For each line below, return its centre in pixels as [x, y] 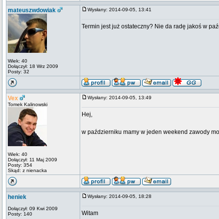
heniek [17, 197]
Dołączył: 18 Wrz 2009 [33, 66]
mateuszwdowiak [32, 10]
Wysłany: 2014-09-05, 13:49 [122, 98]
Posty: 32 [19, 72]
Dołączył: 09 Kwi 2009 [33, 208]
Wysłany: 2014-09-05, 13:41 [122, 10]
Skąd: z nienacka [27, 170]
